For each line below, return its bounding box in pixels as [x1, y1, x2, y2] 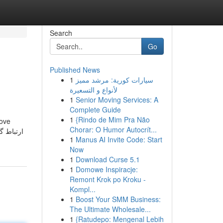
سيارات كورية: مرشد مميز [75, 75, 153, 85]
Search [49, 28, 72, 38]
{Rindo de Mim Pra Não [75, 114, 150, 124]
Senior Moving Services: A [75, 95, 158, 105]
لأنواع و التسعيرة [69, 85, 117, 95]
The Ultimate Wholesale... [69, 204, 151, 214]
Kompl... [69, 184, 96, 194]
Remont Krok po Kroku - [69, 174, 146, 184]
